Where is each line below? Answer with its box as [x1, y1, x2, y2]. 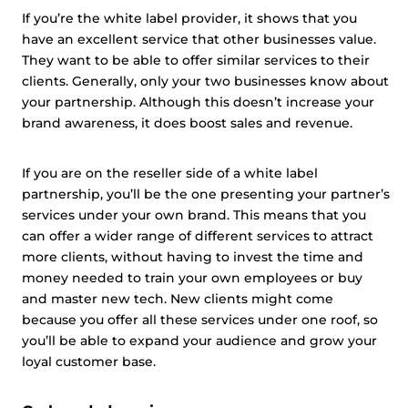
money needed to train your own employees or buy [22, 270, 362, 286]
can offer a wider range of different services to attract [22, 228, 373, 244]
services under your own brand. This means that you [22, 207, 366, 223]
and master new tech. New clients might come [22, 291, 333, 307]
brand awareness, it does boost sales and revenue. [22, 115, 356, 131]
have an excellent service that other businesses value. [22, 31, 376, 47]
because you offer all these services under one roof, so [22, 311, 378, 328]
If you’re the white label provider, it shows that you [22, 10, 357, 26]
